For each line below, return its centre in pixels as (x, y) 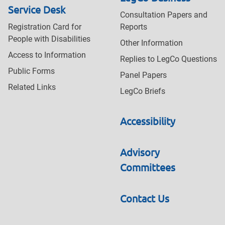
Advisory (140, 152)
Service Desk (37, 10)
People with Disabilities (49, 39)
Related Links (32, 87)
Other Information (151, 43)
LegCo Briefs (143, 91)
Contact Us (145, 198)
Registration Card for (45, 27)
